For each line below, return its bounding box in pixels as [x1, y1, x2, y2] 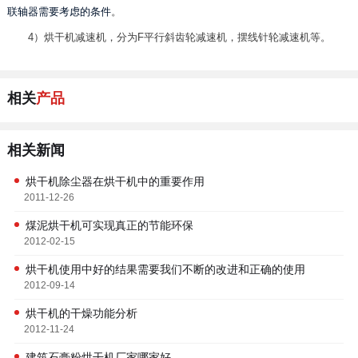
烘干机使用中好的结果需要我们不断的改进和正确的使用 [25, 263, 305, 276]
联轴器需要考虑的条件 [6, 6, 111, 18]
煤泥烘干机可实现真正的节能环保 [25, 219, 193, 233]
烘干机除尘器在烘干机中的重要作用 [25, 175, 205, 189]
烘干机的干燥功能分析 [25, 307, 137, 320]
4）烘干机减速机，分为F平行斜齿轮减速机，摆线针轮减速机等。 [27, 31, 331, 44]
